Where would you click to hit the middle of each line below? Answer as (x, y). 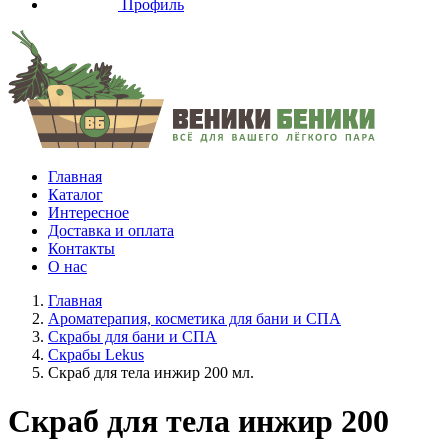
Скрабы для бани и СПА (132, 336)
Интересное (88, 212)
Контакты (81, 248)
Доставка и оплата (111, 230)
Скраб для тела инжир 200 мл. (151, 372)
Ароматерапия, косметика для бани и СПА (194, 318)
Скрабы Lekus (96, 354)
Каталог (75, 194)
